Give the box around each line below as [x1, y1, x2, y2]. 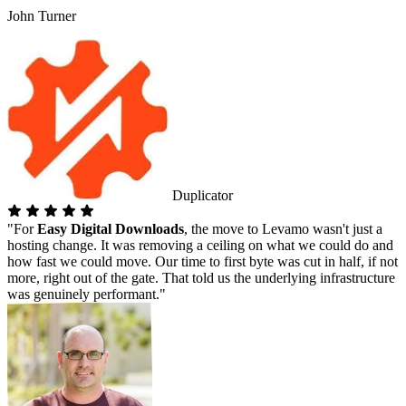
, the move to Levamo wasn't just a [184, 220, 382, 237]
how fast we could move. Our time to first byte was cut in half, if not [7, 253, 398, 269]
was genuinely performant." [7, 285, 166, 302]
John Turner [7, 7, 76, 24]
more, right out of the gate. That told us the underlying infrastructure [7, 269, 395, 285]
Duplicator [169, 187, 233, 203]
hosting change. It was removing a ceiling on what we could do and [7, 237, 393, 253]
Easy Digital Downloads [37, 220, 184, 237]
